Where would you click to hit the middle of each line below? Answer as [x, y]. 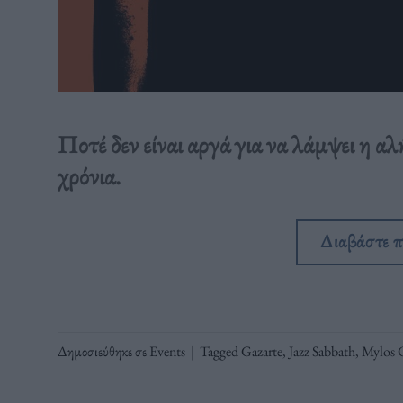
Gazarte [261, 352]
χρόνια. [89, 176]
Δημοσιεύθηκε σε [103, 352]
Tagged [220, 352]
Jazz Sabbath [322, 352]
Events [167, 352]
